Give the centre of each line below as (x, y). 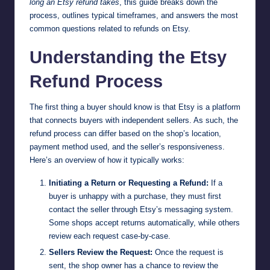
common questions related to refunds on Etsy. (110, 29)
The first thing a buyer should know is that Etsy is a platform (135, 107)
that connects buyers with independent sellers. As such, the (134, 121)
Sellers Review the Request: (101, 253)
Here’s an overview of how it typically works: (107, 160)
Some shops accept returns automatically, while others (144, 223)
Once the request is (188, 253)
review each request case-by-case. (110, 236)
